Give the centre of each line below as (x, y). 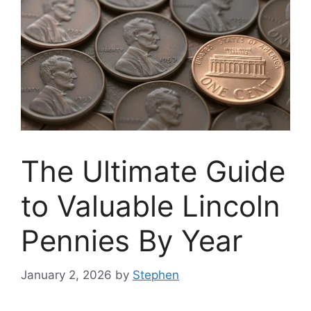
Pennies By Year (132, 241)
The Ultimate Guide (153, 171)
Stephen (156, 275)
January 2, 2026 (66, 275)
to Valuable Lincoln (151, 206)
